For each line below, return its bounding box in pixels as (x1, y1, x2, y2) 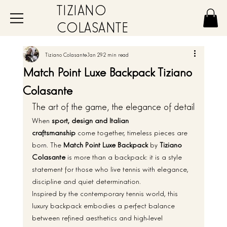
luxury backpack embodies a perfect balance (31, 200, 177, 210)
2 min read (103, 51, 129, 58)
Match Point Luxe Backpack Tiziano (22, 63, 192, 80)
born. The (31, 139, 63, 149)
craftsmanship (31, 127, 75, 137)
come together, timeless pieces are (75, 127, 190, 137)
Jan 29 (87, 51, 102, 58)
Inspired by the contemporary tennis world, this (31, 188, 180, 198)
